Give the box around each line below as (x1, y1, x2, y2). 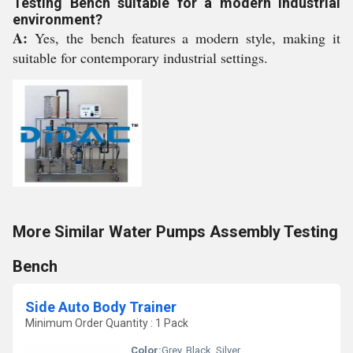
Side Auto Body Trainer (25, 299, 176, 315)
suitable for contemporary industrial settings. (13, 48, 268, 67)
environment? (13, 11, 102, 28)
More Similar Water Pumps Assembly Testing (13, 222, 338, 241)
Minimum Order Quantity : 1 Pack (25, 317, 188, 329)
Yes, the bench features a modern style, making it (34, 28, 341, 47)
